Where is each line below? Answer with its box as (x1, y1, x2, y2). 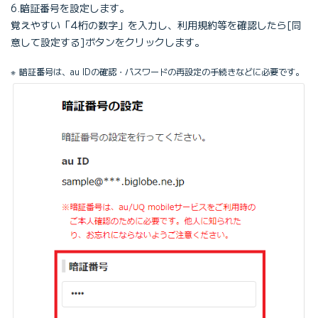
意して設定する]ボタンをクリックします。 (11, 34, 204, 49)
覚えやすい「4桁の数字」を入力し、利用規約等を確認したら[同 (11, 17, 302, 32)
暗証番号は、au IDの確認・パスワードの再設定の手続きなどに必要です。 (19, 65, 305, 78)
